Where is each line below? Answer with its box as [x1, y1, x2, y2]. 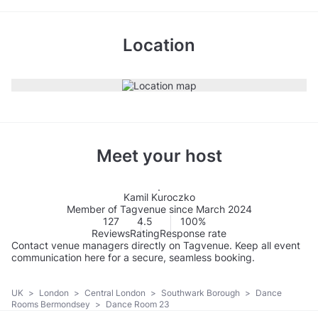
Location [123, 34, 195, 55]
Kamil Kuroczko [123, 191, 195, 204]
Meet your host [96, 146, 222, 167]
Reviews [92, 227, 130, 240]
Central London [84, 287, 148, 298]
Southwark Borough [161, 287, 242, 298]
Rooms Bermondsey [11, 298, 92, 309]
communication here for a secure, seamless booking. [11, 251, 255, 264]
